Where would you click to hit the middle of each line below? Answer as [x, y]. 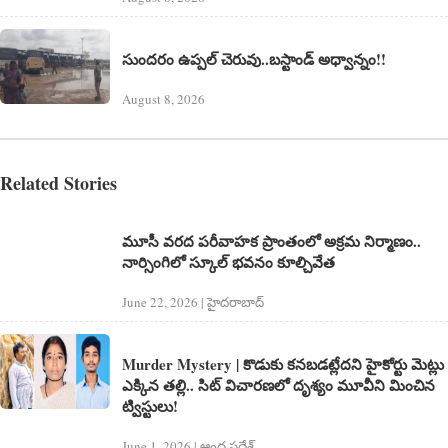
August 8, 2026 [163, 99]
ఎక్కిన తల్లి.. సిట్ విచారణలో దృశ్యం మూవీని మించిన [278, 385]
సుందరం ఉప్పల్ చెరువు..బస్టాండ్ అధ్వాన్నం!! [254, 59]
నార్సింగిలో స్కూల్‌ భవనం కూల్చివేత [228, 262]
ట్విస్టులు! [150, 406]
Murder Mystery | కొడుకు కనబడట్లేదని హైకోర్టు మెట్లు [283, 364]
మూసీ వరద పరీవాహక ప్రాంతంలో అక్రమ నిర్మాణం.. [271, 241]
